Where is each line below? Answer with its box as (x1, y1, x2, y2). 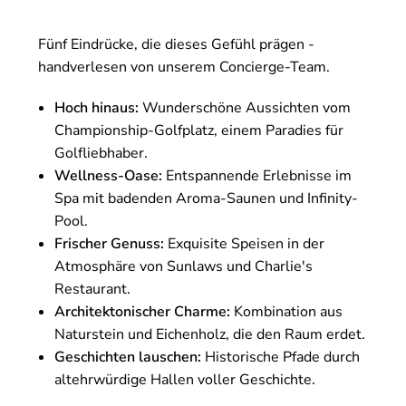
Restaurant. (54, 278, 130, 299)
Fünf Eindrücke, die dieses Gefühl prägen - (38, 34, 314, 54)
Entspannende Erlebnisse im (162, 165, 352, 186)
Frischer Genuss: (54, 233, 164, 254)
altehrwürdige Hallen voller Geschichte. (54, 369, 315, 390)
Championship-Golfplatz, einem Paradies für (54, 120, 343, 140)
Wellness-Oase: (54, 165, 162, 186)
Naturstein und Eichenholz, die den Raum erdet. (54, 324, 365, 344)
